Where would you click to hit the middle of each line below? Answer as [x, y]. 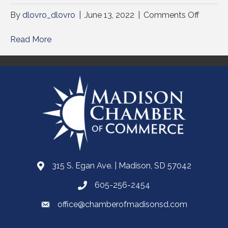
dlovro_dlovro [49, 15]
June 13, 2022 [109, 15]
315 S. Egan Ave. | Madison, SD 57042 [121, 166]
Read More [31, 40]
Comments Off [171, 15]
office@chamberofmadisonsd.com [122, 205]
